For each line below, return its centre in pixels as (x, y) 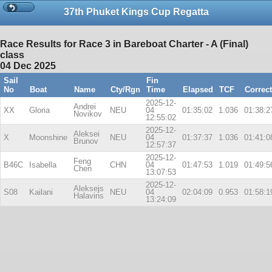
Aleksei (87, 134)
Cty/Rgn (125, 89)
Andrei (85, 106)
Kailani (41, 192)
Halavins (89, 195)
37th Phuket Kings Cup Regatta (136, 12)
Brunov (86, 141)
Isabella (43, 165)
